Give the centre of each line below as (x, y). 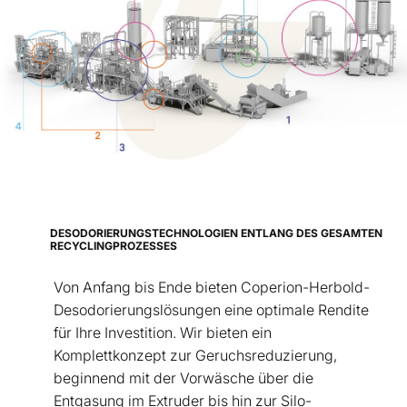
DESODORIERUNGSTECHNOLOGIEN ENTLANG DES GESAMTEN (216, 233)
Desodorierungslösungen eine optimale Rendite (211, 310)
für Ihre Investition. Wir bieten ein (163, 333)
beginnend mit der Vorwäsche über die (184, 378)
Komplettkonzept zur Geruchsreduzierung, (195, 356)
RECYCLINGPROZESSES (114, 246)
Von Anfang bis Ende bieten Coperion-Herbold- (212, 288)
